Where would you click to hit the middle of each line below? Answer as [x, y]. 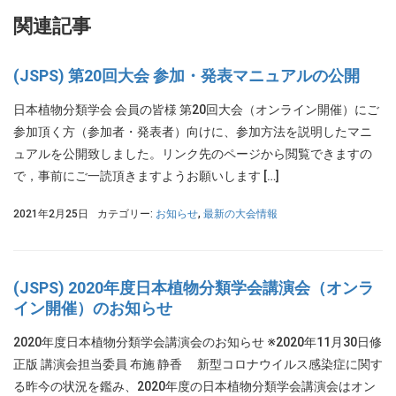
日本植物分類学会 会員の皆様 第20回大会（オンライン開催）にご [196, 110]
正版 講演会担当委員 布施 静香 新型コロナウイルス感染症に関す [198, 364]
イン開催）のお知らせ [93, 308]
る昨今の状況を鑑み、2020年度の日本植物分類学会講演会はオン [194, 386]
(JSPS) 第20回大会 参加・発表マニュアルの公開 [187, 76]
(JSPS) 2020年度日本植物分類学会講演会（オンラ [194, 288]
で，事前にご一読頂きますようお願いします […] [146, 176]
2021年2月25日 [51, 214]
